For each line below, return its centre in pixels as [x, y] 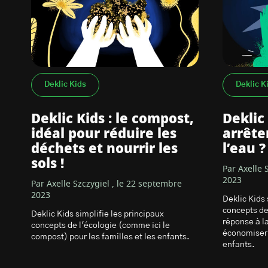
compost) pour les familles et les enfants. [110, 237]
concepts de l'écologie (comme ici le [100, 226]
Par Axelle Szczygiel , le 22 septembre [106, 184]
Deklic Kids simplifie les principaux [98, 214]
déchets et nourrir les [104, 149]
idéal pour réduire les [104, 134]
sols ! [48, 164]
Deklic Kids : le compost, [112, 119]
